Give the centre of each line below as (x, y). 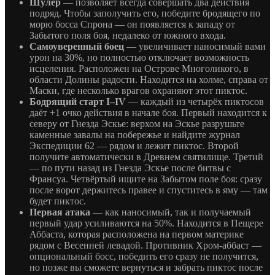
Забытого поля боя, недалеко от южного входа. (128, 36)
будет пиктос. (58, 201)
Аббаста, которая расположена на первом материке (137, 234)
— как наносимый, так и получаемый (171, 212)
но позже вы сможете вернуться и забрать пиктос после (146, 268)
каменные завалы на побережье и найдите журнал (135, 135)
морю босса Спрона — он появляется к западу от (132, 25)
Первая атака (60, 212)
